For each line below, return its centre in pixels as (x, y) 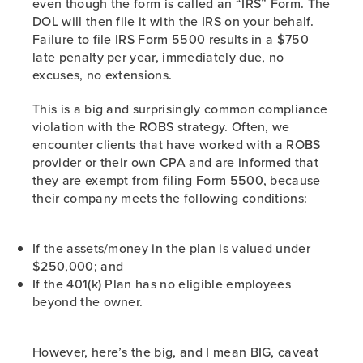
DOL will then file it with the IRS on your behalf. (173, 21)
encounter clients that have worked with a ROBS (177, 144)
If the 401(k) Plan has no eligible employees (162, 284)
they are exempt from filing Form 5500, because (177, 180)
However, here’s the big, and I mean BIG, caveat (176, 352)
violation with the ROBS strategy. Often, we (161, 126)
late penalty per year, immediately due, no (158, 57)
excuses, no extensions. (102, 75)
